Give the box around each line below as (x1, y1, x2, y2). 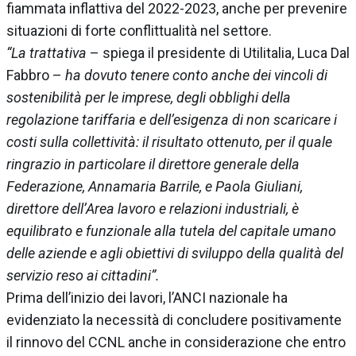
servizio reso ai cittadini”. (6, 267, 160, 284)
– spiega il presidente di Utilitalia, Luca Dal (87, 44, 350, 62)
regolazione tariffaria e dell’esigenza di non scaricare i (6, 111, 337, 129)
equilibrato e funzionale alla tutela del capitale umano (6, 222, 336, 240)
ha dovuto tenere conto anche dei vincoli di (65, 67, 327, 84)
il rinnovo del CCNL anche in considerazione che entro (6, 334, 346, 351)
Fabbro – (6, 67, 65, 84)
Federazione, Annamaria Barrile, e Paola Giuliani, (6, 178, 303, 195)
